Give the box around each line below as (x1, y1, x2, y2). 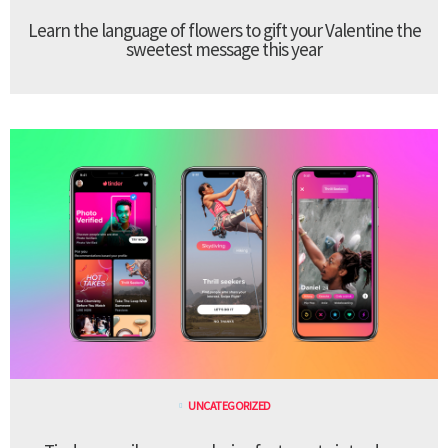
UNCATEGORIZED (188, 398, 271, 414)
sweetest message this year (126, 37, 322, 62)
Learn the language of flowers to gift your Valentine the (27, 18, 421, 43)
